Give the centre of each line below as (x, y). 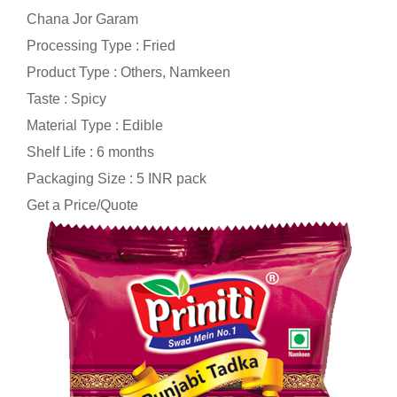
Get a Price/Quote (82, 205)
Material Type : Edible (95, 125)
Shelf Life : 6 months (90, 152)
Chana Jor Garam (82, 19)
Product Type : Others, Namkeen (128, 72)
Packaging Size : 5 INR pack (117, 178)
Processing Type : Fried (101, 45)
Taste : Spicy (66, 98)
